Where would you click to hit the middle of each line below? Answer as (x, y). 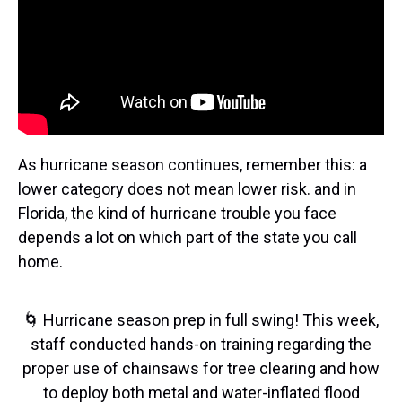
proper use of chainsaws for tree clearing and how (201, 368)
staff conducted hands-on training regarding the (201, 344)
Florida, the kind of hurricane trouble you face (177, 213)
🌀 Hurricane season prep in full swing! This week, (201, 319)
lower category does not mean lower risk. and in (187, 188)
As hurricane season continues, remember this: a (192, 164)
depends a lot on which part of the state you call (188, 237)
